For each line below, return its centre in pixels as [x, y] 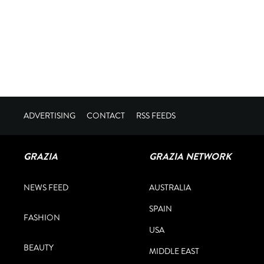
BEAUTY [39, 248]
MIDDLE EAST [174, 251]
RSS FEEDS [156, 116]
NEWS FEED [46, 188]
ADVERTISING [49, 116]
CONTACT [106, 116]
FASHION [42, 218]
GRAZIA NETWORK [190, 157]
